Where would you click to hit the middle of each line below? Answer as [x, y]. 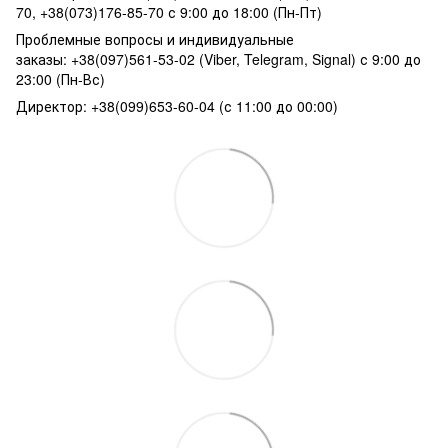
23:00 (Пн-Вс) [60, 78]
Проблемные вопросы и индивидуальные [155, 38]
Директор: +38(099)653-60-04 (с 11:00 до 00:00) [177, 105]
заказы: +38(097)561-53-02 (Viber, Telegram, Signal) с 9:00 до [218, 58]
